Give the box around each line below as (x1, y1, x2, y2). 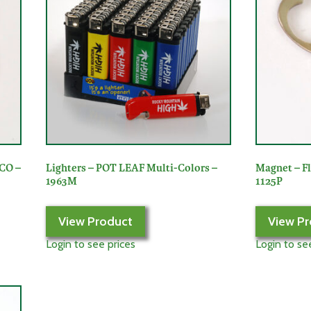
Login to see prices (45, 237, 135, 251)
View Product (58, 214, 133, 230)
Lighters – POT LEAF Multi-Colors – (45, 162, 217, 175)
